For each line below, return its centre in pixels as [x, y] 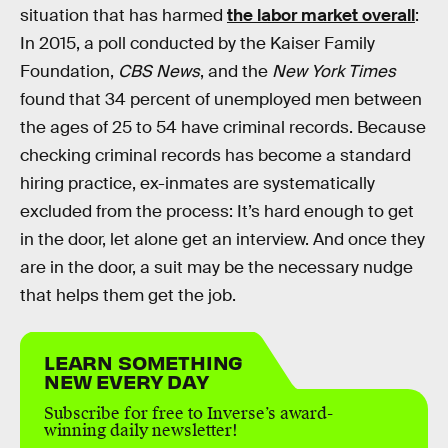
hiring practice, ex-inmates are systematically [197, 183]
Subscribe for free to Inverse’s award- [188, 413]
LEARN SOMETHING [144, 361]
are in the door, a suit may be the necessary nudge [216, 267]
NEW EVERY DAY [126, 380]
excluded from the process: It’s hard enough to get [217, 211]
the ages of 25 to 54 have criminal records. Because [223, 127]
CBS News [159, 71]
